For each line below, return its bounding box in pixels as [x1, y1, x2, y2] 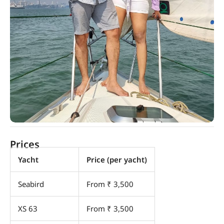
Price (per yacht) [86, 154, 147, 165]
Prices [10, 137, 39, 151]
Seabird [18, 179, 44, 189]
